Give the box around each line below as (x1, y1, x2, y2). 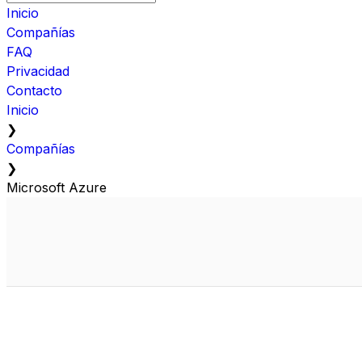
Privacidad (6, 62, 69, 79)
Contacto (6, 82, 62, 99)
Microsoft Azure (6, 179, 107, 196)
